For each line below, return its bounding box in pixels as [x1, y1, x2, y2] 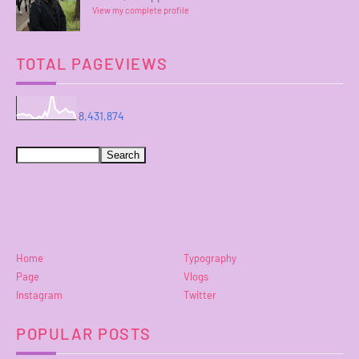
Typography [184, 252, 236, 265]
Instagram [16, 288, 63, 302]
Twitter [184, 288, 216, 302]
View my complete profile [92, 4, 189, 15]
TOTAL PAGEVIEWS [16, 53, 168, 73]
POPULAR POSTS [16, 324, 151, 344]
